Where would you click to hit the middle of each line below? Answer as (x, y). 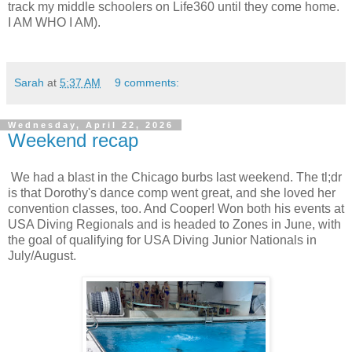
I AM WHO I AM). (54, 22)
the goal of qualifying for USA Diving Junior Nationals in (162, 240)
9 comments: (147, 82)
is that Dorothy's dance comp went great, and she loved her (172, 193)
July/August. (42, 256)
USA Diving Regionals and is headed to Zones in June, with (174, 225)
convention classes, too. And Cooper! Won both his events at (176, 209)
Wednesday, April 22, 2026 (91, 125)
